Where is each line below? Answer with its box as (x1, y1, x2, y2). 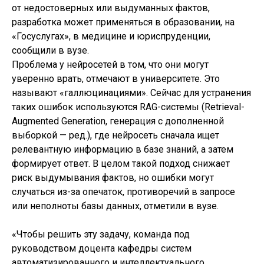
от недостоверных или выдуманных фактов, (12, 2, 210, 14)
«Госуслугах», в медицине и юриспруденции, (12, 30, 210, 42)
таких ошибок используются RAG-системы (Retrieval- (12, 101, 245, 113)
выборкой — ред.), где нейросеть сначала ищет (12, 129, 219, 141)
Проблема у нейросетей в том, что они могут (12, 58, 209, 70)
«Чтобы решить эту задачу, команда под (12, 228, 190, 240)
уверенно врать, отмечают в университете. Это (12, 72, 220, 84)
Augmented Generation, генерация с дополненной (12, 115, 224, 127)
